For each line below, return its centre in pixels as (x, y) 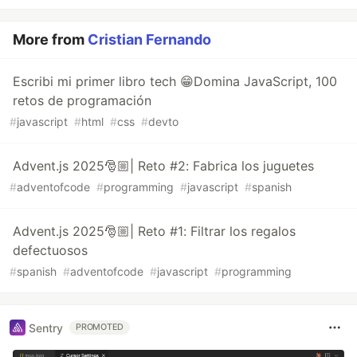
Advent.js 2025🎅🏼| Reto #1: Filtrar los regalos (154, 231)
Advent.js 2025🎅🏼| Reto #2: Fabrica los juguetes (163, 166)
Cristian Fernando (149, 39)
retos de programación (82, 100)
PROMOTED (100, 327)
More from (50, 39)
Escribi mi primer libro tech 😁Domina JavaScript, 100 (175, 81)
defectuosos (50, 250)
